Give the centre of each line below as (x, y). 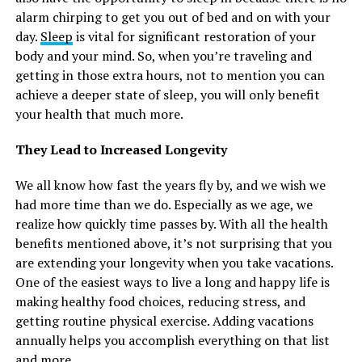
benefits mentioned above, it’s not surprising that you (173, 244)
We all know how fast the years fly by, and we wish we (170, 185)
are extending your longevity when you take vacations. (174, 263)
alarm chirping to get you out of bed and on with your (173, 17)
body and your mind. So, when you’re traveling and (163, 56)
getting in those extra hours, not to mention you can (170, 76)
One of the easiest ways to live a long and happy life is (172, 282)
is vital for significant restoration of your (194, 37)
